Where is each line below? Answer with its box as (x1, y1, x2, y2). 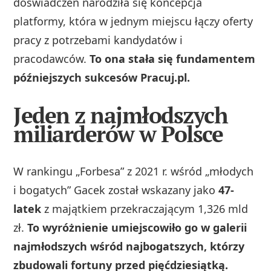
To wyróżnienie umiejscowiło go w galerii (27, 220, 247, 235)
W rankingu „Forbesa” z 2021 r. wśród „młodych (13, 163, 254, 178)
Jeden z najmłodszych (13, 100, 228, 131)
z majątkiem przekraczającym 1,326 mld (41, 201, 249, 216)
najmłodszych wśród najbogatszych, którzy (13, 238, 245, 253)
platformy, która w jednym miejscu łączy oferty (13, 14, 253, 29)
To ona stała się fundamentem (90, 51, 256, 67)
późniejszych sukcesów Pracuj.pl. (13, 70, 191, 85)
